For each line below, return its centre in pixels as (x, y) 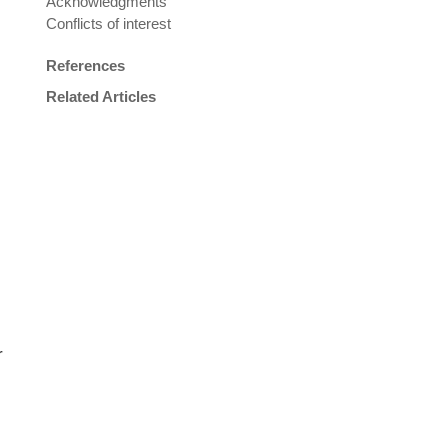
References (85, 66)
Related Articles (101, 97)
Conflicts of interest (108, 24)
